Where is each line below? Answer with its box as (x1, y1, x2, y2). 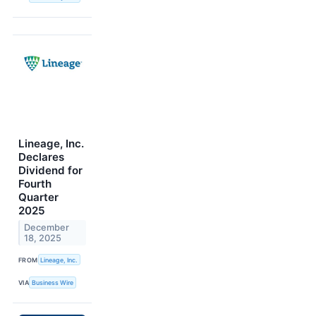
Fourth (18, 177, 51, 191)
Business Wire (32, 279, 74, 287)
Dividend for (18, 164, 83, 178)
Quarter (18, 190, 59, 205)
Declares (18, 150, 64, 164)
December (24, 222, 70, 233)
